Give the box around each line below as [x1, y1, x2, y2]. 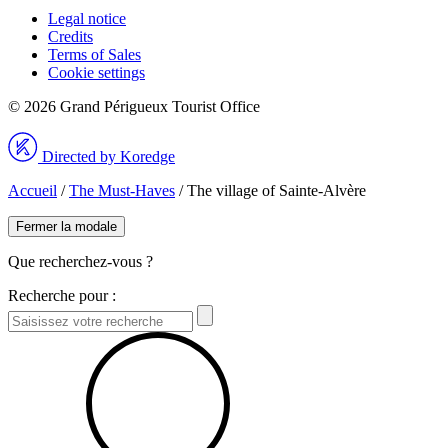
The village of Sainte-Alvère [187, 182, 366, 200]
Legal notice [48, 10, 126, 28]
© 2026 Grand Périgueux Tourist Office [8, 98, 260, 116]
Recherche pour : [8, 287, 116, 305]
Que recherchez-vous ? [8, 253, 153, 271]
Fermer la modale [16, 219, 117, 235]
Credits [48, 28, 93, 46]
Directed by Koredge [38, 148, 175, 166]
